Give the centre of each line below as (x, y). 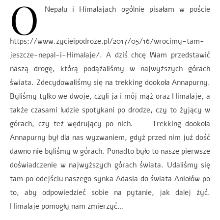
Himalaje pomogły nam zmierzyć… (67, 206)
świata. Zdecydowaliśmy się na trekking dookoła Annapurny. (110, 82)
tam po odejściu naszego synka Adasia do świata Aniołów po (110, 179)
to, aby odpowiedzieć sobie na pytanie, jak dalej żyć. (110, 192)
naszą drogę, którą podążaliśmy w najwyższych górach (110, 69)
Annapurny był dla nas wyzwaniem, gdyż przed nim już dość (110, 137)
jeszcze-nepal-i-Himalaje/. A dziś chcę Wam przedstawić (110, 55)
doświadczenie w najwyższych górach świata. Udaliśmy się (110, 165)
